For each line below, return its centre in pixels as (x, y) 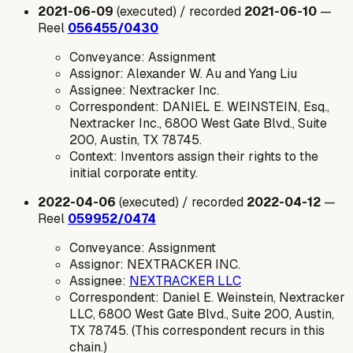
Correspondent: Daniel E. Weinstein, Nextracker (207, 298)
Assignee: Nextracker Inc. (144, 91)
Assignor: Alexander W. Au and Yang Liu (183, 74)
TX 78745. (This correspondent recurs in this (197, 331)
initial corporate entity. (134, 173)
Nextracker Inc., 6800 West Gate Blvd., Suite (198, 124)
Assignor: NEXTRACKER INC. (155, 265)
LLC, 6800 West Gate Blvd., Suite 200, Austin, (202, 314)
